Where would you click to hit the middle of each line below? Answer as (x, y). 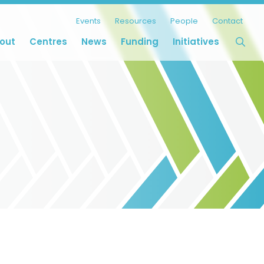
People (184, 21)
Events (88, 21)
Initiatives (196, 42)
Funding (140, 42)
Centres (48, 42)
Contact (227, 21)
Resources (136, 21)
